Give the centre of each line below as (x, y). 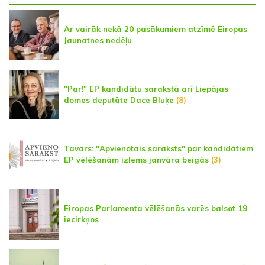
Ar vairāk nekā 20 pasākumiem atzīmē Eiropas (156, 29)
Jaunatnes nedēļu (98, 41)
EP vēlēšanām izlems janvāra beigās (136, 160)
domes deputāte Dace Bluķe (119, 100)
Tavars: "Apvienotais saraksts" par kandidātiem (159, 149)
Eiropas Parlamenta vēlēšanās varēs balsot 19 (156, 209)
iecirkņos (81, 220)
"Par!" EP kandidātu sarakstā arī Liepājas (146, 89)
